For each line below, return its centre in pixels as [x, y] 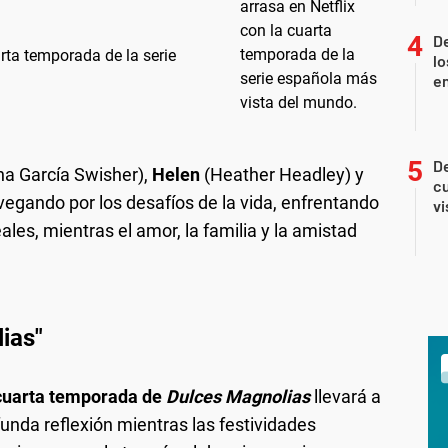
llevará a [345, 396]
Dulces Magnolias [238, 396]
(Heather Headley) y [284, 174]
